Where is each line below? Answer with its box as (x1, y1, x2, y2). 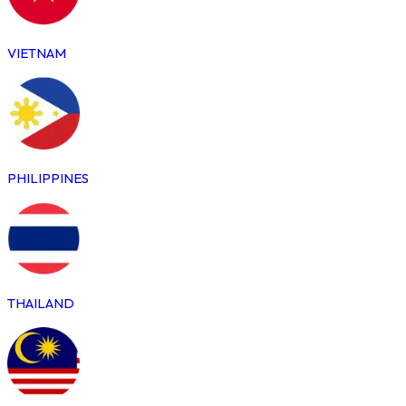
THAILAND (7, 294, 74, 312)
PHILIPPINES (7, 169, 89, 187)
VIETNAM (7, 43, 66, 62)
